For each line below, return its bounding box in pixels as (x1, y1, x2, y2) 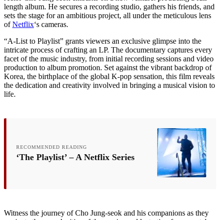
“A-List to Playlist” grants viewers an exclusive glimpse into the (4, 36, 201, 45)
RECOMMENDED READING (16, 144, 87, 150)
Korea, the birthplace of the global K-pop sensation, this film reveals (4, 72, 215, 81)
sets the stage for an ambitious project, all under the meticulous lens (4, 11, 211, 20)
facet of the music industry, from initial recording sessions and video (4, 54, 214, 63)
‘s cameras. (34, 20, 68, 28)
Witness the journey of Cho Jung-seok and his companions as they (4, 208, 209, 217)
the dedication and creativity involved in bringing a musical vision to (4, 81, 215, 89)
